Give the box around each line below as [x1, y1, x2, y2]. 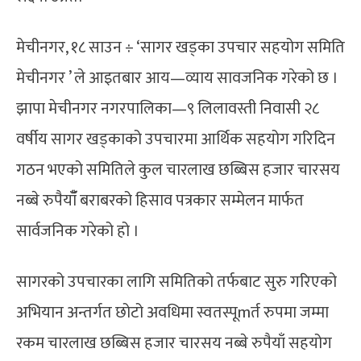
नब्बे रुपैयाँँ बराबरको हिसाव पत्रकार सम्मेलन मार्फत [16, 186, 304, 214]
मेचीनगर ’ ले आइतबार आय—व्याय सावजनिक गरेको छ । [16, 64, 338, 92]
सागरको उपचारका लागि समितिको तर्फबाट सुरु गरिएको [16, 268, 337, 296]
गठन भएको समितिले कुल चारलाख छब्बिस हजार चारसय [16, 156, 340, 184]
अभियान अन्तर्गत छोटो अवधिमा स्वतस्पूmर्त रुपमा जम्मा [16, 298, 329, 326]
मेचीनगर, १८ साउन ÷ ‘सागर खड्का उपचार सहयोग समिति [16, 33, 345, 61]
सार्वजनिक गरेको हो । [16, 217, 139, 245]
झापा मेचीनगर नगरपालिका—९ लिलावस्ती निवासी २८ [16, 94, 319, 122]
